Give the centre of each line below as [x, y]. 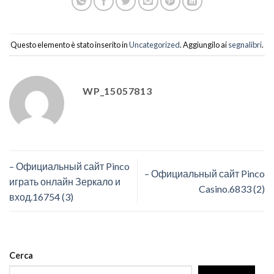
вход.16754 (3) [41, 196]
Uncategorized [154, 44]
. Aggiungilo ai [204, 44]
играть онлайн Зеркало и [65, 181]
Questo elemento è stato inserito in [70, 44]
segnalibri [245, 44]
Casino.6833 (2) [232, 189]
